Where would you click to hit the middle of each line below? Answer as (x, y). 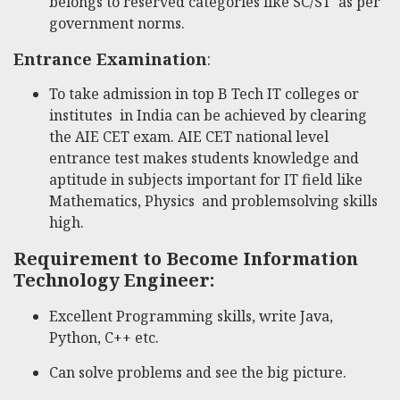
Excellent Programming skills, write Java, (191, 316)
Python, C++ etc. (104, 337)
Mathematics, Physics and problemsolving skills (213, 201)
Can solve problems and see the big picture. (198, 372)
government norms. (117, 24)
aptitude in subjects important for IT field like (206, 180)
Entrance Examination (110, 59)
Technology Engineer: (114, 279)
